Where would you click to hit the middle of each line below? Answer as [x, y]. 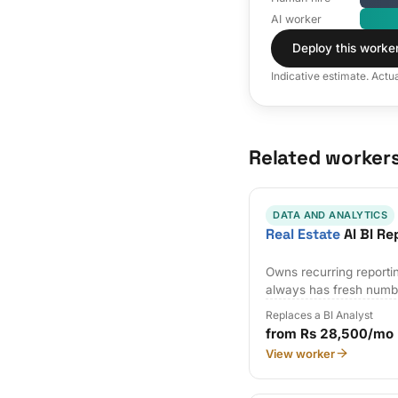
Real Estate [303, 235]
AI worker [296, 19]
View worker [301, 353]
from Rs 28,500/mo [330, 333]
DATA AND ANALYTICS [330, 215]
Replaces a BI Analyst [320, 314]
